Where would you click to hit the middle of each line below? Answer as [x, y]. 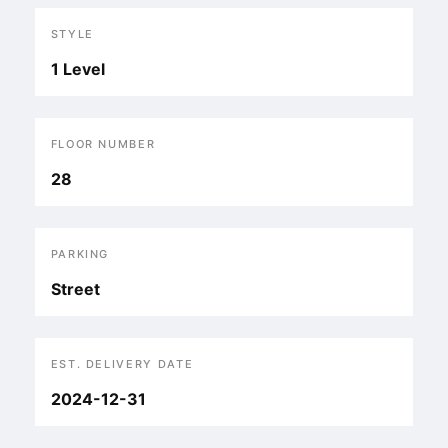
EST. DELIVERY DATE [122, 364]
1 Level [77, 69]
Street [75, 289]
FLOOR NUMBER [103, 144]
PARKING [80, 254]
